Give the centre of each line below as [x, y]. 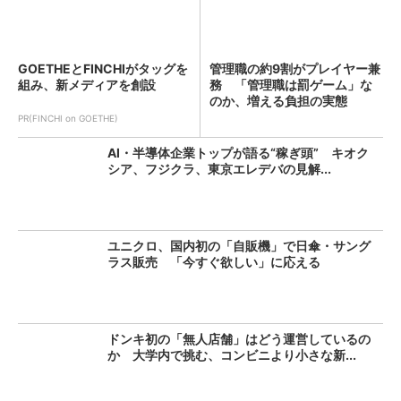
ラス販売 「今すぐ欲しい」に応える [214, 262]
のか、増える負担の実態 [278, 101]
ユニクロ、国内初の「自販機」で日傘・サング [239, 246]
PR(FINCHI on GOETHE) [68, 118]
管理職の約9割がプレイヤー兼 [295, 68]
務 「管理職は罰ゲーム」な [291, 85]
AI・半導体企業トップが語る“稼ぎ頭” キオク [238, 153]
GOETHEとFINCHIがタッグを [103, 68]
